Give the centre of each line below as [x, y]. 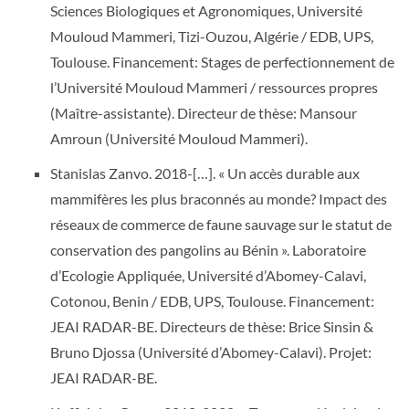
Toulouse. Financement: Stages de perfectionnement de [222, 62]
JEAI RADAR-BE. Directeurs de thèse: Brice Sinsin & [212, 326]
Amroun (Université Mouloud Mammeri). [179, 138]
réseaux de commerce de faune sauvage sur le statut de [221, 224]
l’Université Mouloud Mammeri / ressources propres [214, 87]
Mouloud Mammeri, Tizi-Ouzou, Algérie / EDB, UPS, [212, 36]
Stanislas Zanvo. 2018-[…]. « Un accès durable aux [205, 173]
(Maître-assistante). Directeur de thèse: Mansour [204, 113]
